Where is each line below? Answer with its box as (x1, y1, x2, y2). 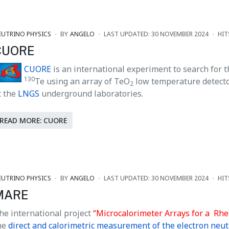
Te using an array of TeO (35, 75, 130, 87)
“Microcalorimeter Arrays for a (93, 207, 210, 220)
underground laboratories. (39, 87, 143, 100)
